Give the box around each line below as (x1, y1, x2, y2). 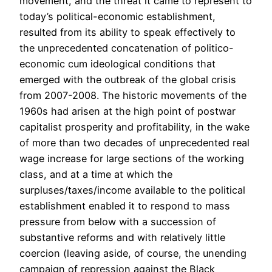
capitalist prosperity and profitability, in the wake (19, 121, 250, 134)
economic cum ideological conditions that (19, 58, 216, 70)
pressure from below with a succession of (19, 216, 216, 228)
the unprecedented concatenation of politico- (19, 42, 234, 55)
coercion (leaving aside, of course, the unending (19, 247, 246, 260)
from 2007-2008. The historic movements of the (19, 89, 246, 102)
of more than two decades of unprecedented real (19, 137, 250, 149)
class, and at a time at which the (19, 168, 172, 181)
